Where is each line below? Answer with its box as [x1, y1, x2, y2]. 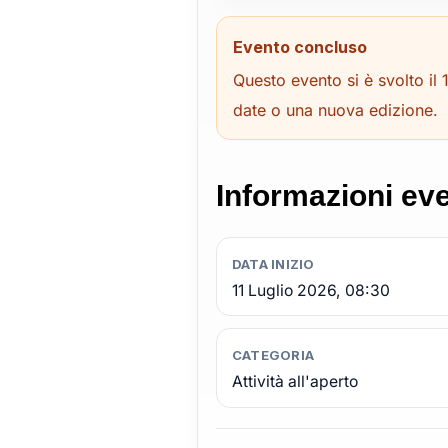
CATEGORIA [231, 346, 315, 363]
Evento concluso [232, 36, 367, 57]
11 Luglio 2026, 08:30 [231, 280, 390, 300]
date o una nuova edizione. [232, 99, 438, 120]
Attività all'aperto [231, 371, 358, 391]
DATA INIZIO [231, 255, 315, 272]
